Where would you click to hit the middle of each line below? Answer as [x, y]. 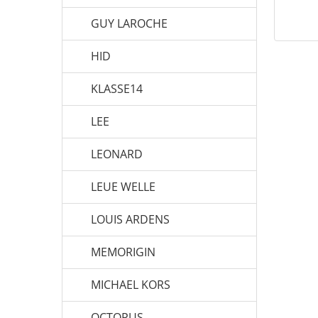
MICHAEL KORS [131, 285]
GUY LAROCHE [129, 23]
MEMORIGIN [123, 252]
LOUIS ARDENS [130, 219]
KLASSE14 [117, 89]
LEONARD [117, 154]
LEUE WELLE [123, 187]
